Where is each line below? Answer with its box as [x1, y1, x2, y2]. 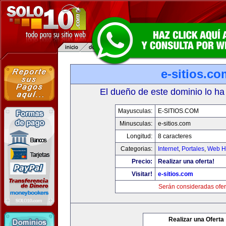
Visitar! [131, 171, 152, 178]
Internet [157, 145, 179, 152]
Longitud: [126, 133, 152, 140]
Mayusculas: [118, 107, 152, 115]
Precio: [131, 158, 152, 165]
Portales [181, 145, 204, 152]
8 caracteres [157, 133, 192, 140]
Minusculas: [119, 120, 152, 127]
